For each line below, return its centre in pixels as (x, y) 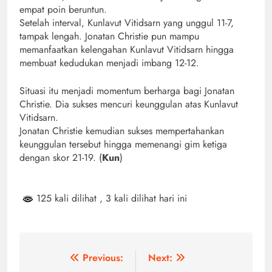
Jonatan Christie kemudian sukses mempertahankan (122, 131)
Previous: (103, 257)
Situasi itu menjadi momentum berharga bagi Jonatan (127, 90)
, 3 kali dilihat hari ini (143, 198)
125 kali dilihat (66, 198)
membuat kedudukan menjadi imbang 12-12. (109, 63)
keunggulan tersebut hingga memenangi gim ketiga (123, 144)
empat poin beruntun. (63, 9)
